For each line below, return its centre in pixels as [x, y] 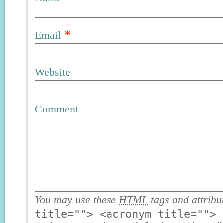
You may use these [77, 200]
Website [53, 72]
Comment [56, 109]
